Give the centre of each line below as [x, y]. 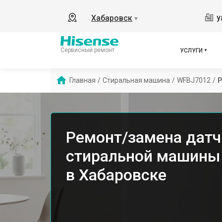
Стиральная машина [136, 80]
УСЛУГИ [191, 50]
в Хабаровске [116, 175]
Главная [83, 80]
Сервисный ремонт [87, 50]
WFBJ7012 [194, 80]
